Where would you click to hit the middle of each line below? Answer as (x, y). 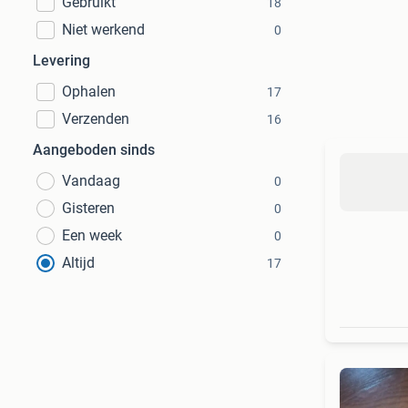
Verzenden (96, 119)
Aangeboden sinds (94, 150)
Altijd (78, 263)
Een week (92, 235)
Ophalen (89, 92)
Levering (61, 61)
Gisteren (88, 208)
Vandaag (91, 181)
